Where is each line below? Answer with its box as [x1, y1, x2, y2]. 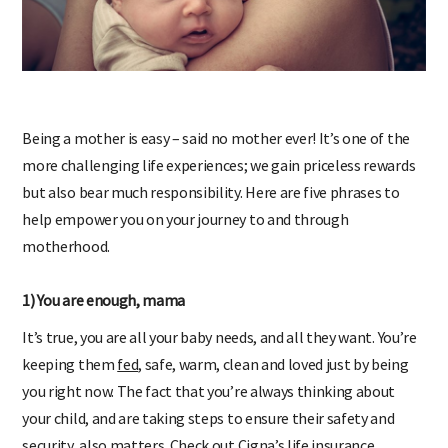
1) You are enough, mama [22, 289, 186, 310]
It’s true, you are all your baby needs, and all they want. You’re [22, 326, 417, 347]
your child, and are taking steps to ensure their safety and [22, 407, 395, 428]
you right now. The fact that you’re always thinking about [22, 380, 396, 401]
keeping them [22, 353, 118, 374]
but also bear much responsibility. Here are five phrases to [22, 181, 400, 202]
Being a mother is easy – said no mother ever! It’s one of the [22, 127, 410, 148]
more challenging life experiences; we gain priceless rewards [22, 154, 416, 175]
